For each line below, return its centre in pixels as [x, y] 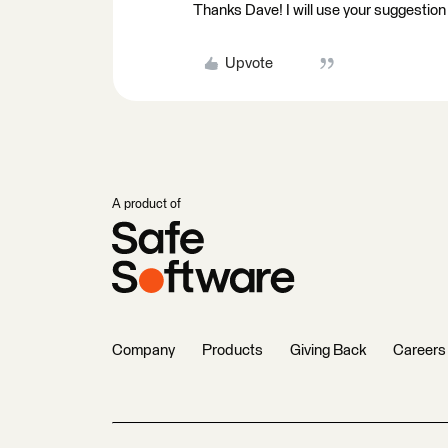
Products [232, 350]
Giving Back [328, 350]
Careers [419, 350]
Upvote [248, 63]
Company [143, 350]
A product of [146, 204]
